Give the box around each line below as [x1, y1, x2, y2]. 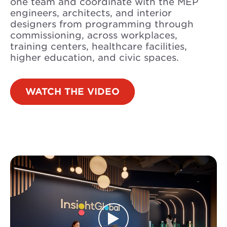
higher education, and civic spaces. [10, 52, 179, 63]
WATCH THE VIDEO [25, 86, 120, 97]
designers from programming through [10, 19, 194, 29]
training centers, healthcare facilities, [10, 41, 187, 52]
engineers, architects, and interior [10, 8, 172, 18]
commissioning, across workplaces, [10, 30, 177, 41]
